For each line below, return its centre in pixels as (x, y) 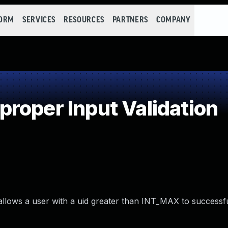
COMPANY (173, 20)
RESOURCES (84, 20)
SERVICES (39, 20)
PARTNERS (130, 20)
